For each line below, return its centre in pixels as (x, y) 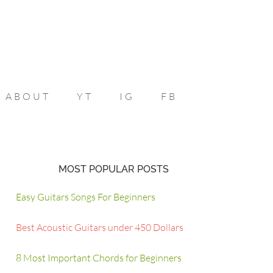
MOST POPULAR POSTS (113, 169)
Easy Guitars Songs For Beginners (86, 197)
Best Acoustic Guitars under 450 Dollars (100, 227)
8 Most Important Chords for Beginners (99, 258)
